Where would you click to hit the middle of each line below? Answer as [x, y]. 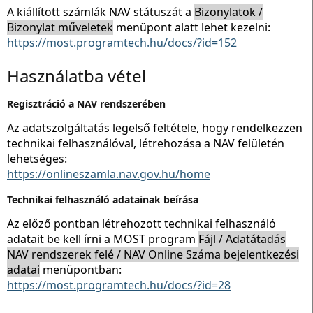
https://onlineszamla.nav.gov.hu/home [109, 174]
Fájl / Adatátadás [242, 239]
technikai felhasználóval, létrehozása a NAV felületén [146, 143]
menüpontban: [81, 269]
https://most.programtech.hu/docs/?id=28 [119, 285]
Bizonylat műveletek [60, 27]
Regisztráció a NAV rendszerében [86, 103]
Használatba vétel [77, 75]
